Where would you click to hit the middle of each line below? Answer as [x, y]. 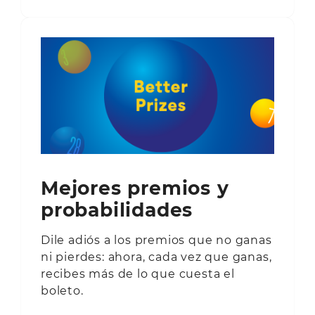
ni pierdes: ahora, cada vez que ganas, [156, 257]
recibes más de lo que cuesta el [138, 274]
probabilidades [117, 210]
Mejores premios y [135, 188]
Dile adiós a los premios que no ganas [156, 240]
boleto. [62, 290]
